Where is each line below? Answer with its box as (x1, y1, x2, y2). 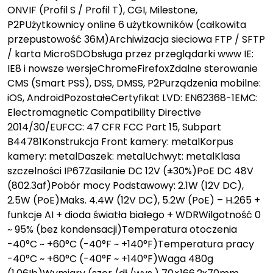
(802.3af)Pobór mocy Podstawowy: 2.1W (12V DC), (7, 178, 244, 193)
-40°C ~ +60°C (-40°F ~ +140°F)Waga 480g (7, 251, 213, 266)
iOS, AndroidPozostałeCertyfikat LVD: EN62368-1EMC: (7, 90, 258, 105)
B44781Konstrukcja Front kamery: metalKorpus (7, 134, 233, 149)
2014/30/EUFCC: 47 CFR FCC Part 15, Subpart (7, 119, 221, 134)
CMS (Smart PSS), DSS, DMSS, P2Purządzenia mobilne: (7, 76, 261, 90)
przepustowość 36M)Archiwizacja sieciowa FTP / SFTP (7, 32, 265, 46)
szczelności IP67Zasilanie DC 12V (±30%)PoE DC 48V (7, 163, 253, 178)
